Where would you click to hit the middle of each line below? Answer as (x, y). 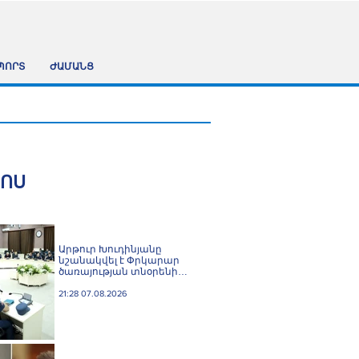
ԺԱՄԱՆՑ (71, 68)
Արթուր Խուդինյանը (110, 249)
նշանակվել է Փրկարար (119, 260)
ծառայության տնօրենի (118, 272)
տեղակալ (84, 283)
